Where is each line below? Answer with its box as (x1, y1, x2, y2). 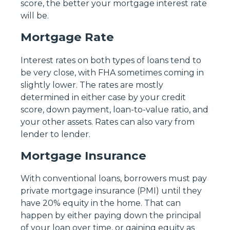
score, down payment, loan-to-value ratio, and (21, 104, 208, 114)
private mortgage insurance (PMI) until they (21, 185, 202, 196)
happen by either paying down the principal (21, 210, 201, 220)
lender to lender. (21, 129, 90, 139)
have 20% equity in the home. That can (21, 198, 181, 208)
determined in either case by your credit (21, 92, 186, 102)
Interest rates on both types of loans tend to (21, 55, 201, 65)
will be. (21, 11, 49, 21)
